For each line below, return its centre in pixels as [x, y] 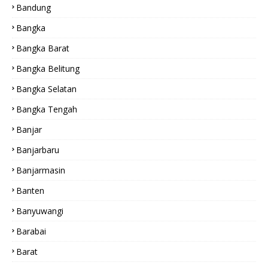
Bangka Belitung [48, 68]
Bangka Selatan [46, 89]
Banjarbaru [38, 150]
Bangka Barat [43, 48]
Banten [30, 191]
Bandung [33, 7]
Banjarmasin [41, 170]
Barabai [31, 231]
